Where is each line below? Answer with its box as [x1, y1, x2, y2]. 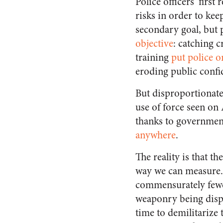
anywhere [135, 128, 176, 142]
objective [135, 36, 173, 51]
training [135, 50, 171, 65]
